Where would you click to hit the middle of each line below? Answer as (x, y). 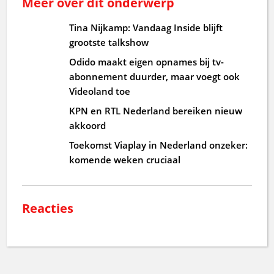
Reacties (48, 208)
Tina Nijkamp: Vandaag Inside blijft (146, 27)
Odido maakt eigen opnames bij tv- (147, 61)
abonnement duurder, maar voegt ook (155, 76)
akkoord (88, 125)
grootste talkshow (109, 42)
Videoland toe (100, 91)
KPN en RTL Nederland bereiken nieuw (156, 110)
